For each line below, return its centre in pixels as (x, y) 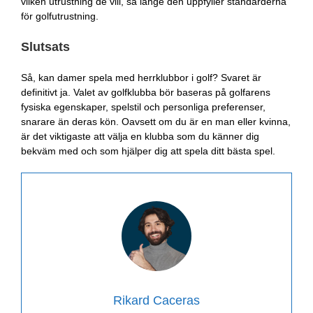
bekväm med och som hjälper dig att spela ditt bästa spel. (148, 151)
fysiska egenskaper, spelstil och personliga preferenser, (143, 107)
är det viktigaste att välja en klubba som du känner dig (140, 136)
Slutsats (45, 47)
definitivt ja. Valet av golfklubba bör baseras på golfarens (146, 92)
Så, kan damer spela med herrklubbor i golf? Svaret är (141, 77)
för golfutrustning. (60, 16)
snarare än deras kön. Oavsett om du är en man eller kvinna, (156, 121)
